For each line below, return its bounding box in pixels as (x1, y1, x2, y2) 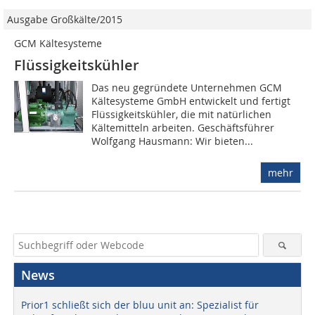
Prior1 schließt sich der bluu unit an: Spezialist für (21, 298, 259, 312)
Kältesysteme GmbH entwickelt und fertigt (91, 94, 291, 108)
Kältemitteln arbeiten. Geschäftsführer (91, 121, 275, 135)
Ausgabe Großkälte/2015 (7, 13, 122, 27)
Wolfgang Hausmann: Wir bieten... (91, 134, 254, 148)
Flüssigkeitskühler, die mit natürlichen (91, 108, 272, 122)
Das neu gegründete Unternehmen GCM (91, 81, 283, 95)
